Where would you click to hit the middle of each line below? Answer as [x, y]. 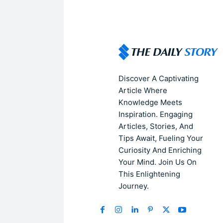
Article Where [143, 90]
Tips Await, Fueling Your [161, 138]
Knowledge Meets [150, 102]
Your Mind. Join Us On [158, 162]
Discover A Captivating [159, 78]
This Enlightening [149, 174]
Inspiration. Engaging [156, 114]
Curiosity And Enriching [160, 150]
